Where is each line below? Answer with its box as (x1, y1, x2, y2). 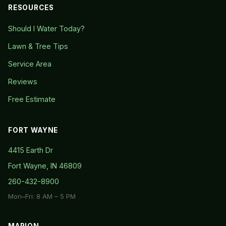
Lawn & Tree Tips (8, 41, 68, 50)
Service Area (8, 59, 51, 68)
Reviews (8, 77, 37, 86)
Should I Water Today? (8, 24, 85, 33)
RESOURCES (8, 3, 54, 12)
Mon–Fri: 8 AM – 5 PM (8, 192, 76, 200)
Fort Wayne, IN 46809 (8, 161, 82, 170)
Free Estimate (8, 94, 55, 103)
